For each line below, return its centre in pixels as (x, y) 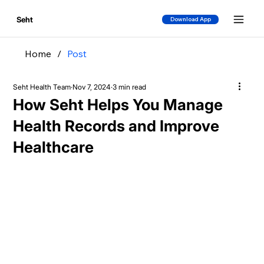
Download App (190, 19)
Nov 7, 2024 (92, 87)
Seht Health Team (42, 87)
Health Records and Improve (116, 126)
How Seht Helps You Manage (118, 105)
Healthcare (54, 147)
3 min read (130, 87)
